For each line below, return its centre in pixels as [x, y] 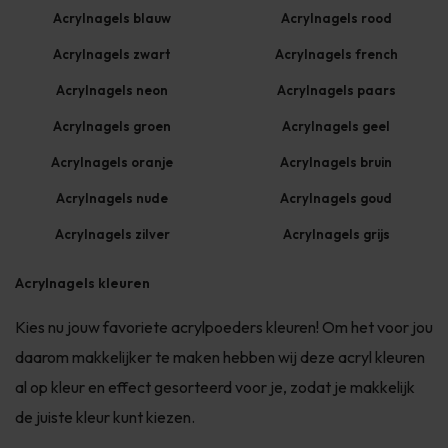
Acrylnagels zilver [112, 234]
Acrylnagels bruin [336, 162]
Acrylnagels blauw [112, 18]
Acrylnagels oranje [112, 162]
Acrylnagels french [336, 54]
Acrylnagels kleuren [82, 283]
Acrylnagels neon [112, 90]
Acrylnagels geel [336, 126]
